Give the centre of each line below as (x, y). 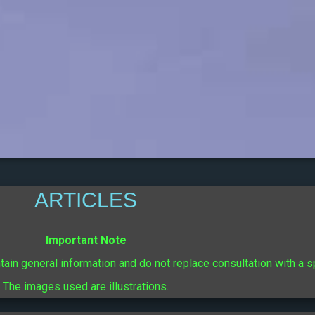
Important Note (86, 240)
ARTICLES (86, 200)
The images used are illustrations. (86, 287)
